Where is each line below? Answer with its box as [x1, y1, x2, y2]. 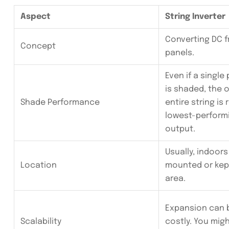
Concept [20, 42, 56, 51]
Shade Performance [20, 98, 100, 107]
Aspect [20, 12, 51, 21]
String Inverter [165, 12, 225, 21]
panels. [165, 49, 194, 58]
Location [20, 161, 57, 170]
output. [165, 125, 195, 134]
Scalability [20, 217, 61, 226]
